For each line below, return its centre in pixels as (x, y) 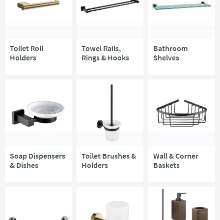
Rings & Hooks (105, 58)
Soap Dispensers (38, 156)
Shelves (166, 58)
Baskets (166, 165)
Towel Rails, (101, 48)
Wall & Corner (176, 156)
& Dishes (24, 165)
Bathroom (170, 48)
